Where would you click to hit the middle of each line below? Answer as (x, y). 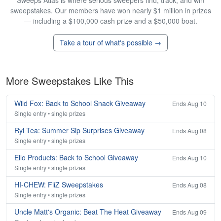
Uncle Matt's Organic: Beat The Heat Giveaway (88, 212)
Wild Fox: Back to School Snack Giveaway (80, 103)
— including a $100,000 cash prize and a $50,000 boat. (110, 21)
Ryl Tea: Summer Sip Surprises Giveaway (79, 130)
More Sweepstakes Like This (70, 81)
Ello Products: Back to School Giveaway (76, 158)
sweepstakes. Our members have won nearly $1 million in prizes (110, 11)
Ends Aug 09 (189, 212)
